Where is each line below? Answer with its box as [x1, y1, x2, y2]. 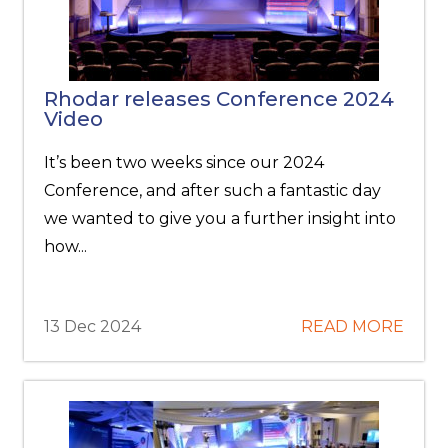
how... [44, 237, 88, 256]
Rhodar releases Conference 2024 [44, 87, 395, 111]
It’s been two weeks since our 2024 [44, 153, 325, 172]
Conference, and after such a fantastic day [44, 181, 382, 200]
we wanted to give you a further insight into [44, 209, 397, 228]
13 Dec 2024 [44, 317, 142, 336]
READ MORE [300, 317, 404, 336]
